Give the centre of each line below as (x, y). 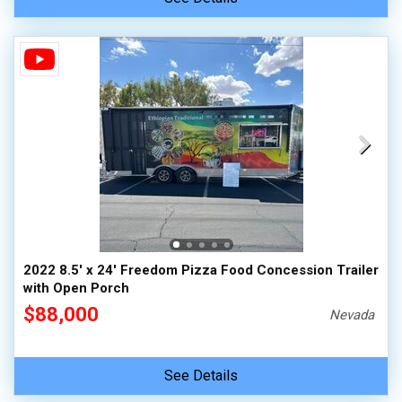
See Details (201, 376)
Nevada (352, 315)
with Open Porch (76, 288)
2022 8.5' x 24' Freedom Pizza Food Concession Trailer (201, 270)
